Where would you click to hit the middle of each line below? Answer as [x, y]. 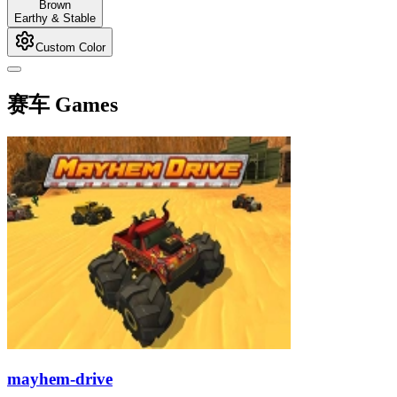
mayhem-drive [60, 378]
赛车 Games [62, 104]
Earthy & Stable [55, 18]
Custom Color [70, 47]
